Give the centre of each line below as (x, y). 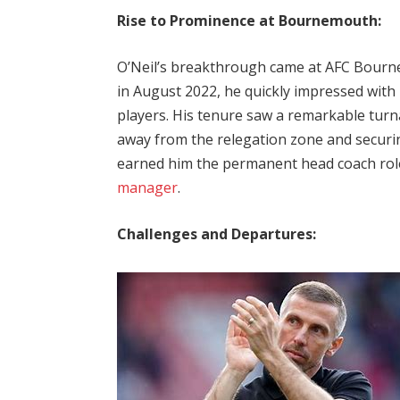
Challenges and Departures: (217, 233)
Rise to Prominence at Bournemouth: (250, 21)
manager (148, 187)
